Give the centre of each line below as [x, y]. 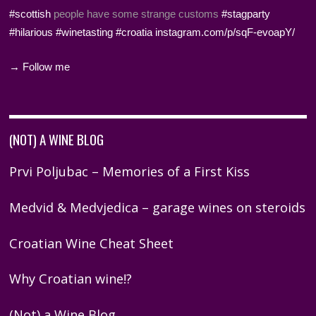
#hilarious [31, 32]
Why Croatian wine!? [71, 279]
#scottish [30, 13]
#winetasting [85, 32]
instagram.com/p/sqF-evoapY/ [225, 32]
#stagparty [246, 13]
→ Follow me [40, 66]
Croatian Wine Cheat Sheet [92, 243]
